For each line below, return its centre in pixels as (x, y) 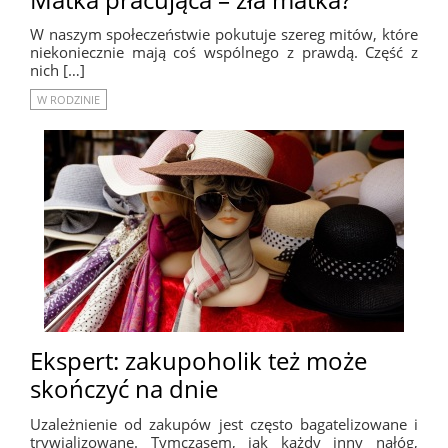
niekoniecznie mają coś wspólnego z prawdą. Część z (224, 52)
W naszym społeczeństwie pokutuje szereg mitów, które (224, 34)
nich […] (57, 70)
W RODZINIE (68, 100)
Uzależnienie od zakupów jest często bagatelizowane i (224, 424)
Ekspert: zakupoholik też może (198, 361)
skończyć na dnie (124, 389)
